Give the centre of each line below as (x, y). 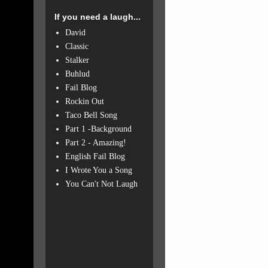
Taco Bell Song (91, 115)
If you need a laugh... (98, 17)
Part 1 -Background (98, 129)
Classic (77, 46)
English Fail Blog (95, 156)
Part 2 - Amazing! (95, 142)
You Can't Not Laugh (101, 184)
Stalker (77, 60)
